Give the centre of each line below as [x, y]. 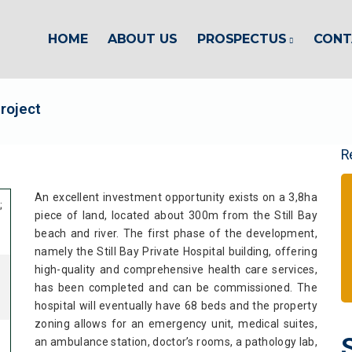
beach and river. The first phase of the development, [176, 233]
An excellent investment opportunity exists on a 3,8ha [176, 197]
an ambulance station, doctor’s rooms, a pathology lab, [176, 342]
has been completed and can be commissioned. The [176, 288]
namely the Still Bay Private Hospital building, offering [176, 251]
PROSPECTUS [242, 39]
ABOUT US [142, 39]
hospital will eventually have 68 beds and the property [176, 306]
